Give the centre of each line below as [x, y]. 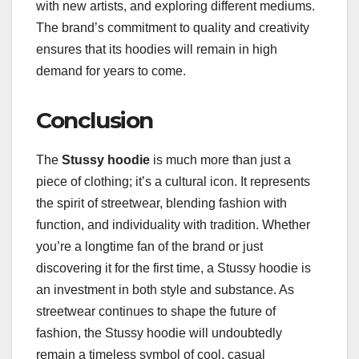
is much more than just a [220, 160]
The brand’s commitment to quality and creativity [173, 28]
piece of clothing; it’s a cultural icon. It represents [173, 182]
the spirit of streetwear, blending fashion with [161, 204]
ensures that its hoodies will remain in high [157, 50]
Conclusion [95, 121]
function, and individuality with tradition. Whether [173, 225]
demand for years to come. [111, 71]
